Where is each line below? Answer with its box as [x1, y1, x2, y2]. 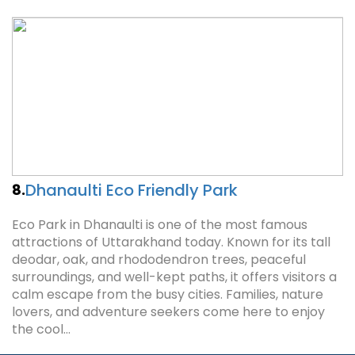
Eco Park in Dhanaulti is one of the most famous [12, 216, 307, 234]
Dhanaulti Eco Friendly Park [25, 179, 238, 201]
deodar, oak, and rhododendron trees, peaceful [12, 250, 306, 269]
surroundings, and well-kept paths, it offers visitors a [12, 268, 337, 286]
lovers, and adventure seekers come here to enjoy [12, 303, 325, 321]
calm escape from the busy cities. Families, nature [12, 285, 323, 303]
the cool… [12, 320, 71, 338]
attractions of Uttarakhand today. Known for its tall [12, 233, 330, 251]
